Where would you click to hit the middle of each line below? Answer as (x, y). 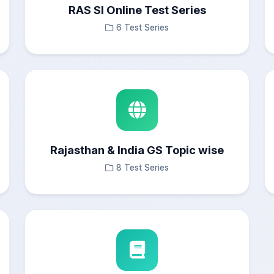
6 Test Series (143, 28)
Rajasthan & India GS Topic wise (137, 150)
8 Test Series (143, 168)
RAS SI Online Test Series (137, 10)
